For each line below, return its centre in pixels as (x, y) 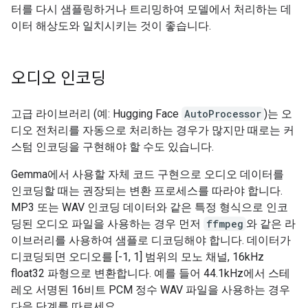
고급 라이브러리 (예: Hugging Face (96, 114)
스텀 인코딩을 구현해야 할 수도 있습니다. (112, 147)
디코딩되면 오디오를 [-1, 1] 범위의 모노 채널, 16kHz (137, 257)
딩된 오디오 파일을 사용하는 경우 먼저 (107, 224)
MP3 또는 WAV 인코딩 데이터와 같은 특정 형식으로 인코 (150, 207)
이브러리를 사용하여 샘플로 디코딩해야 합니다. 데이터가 (151, 240)
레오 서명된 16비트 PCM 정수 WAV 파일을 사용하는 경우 (151, 290)
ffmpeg (225, 224)
